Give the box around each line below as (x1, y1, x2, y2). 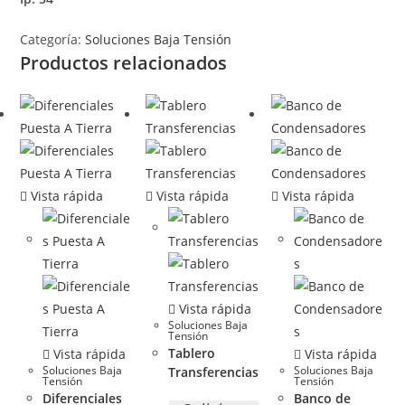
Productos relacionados (20, 50, 228, 75)
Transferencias (167, 363, 259, 381)
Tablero (167, 344, 215, 362)
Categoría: (20, 30, 86, 48)
